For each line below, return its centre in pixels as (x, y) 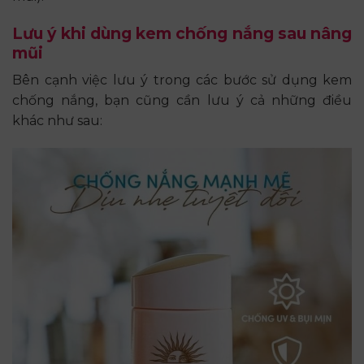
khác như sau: (57, 121)
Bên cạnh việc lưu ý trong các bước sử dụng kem (182, 80)
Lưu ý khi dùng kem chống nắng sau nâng (182, 33)
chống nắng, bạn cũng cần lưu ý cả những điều (182, 101)
